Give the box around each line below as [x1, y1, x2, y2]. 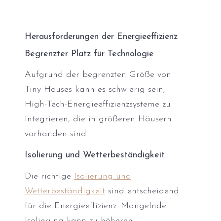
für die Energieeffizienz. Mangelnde [25, 201, 166, 211]
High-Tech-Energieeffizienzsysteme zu [25, 100, 171, 110]
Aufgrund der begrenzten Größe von [25, 70, 171, 80]
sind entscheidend [105, 186, 179, 196]
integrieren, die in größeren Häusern [25, 114, 172, 124]
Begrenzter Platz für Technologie [25, 49, 154, 59]
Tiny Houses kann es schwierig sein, [25, 85, 165, 95]
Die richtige [25, 172, 74, 181]
